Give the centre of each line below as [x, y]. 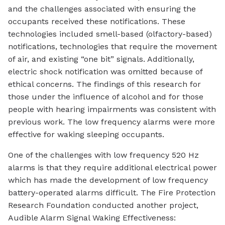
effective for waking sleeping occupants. [86, 134]
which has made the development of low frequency [108, 180]
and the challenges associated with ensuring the [102, 9]
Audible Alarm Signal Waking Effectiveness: [92, 217]
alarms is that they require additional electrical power [113, 167]
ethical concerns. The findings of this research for [104, 84]
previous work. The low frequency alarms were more [111, 122]
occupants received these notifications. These [97, 21]
